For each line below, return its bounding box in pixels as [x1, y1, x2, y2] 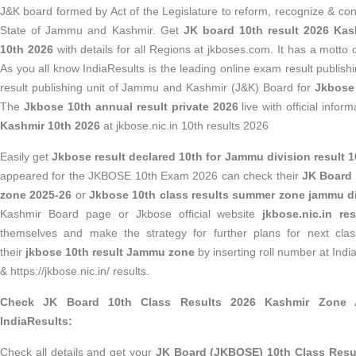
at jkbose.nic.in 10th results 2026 [103, 119, 269, 132]
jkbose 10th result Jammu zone [25, 246, 198, 258]
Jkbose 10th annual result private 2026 [23, 100, 238, 113]
